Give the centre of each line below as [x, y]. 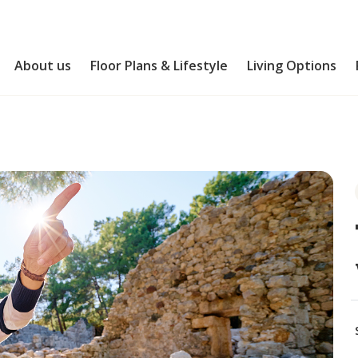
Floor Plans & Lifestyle [159, 65]
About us [43, 65]
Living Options [292, 65]
